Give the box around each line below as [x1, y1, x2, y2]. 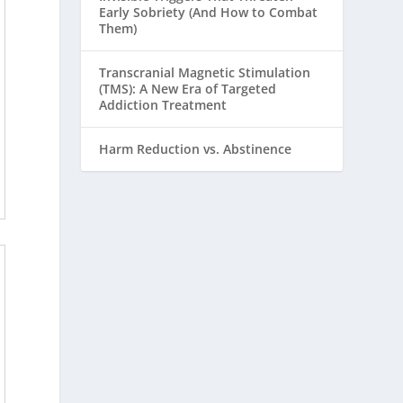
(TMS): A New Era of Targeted [99, 80, 277, 98]
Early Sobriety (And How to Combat [99, 4, 318, 22]
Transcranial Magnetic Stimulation [99, 64, 311, 82]
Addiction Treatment [99, 96, 228, 114]
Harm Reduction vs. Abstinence [99, 140, 292, 158]
